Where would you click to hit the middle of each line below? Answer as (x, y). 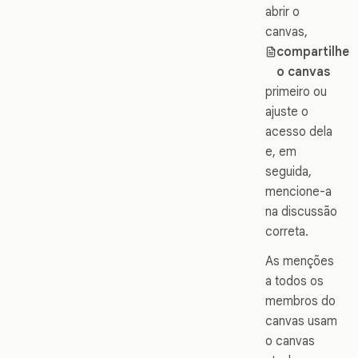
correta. (287, 231)
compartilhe (313, 51)
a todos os (294, 280)
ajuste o (287, 111)
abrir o (282, 11)
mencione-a (298, 191)
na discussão (301, 211)
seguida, (288, 171)
